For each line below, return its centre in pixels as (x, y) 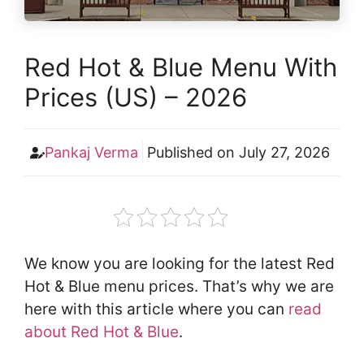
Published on (193, 153)
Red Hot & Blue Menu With (181, 67)
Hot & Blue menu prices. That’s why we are (179, 287)
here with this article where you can (156, 310)
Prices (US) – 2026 (136, 97)
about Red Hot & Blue (102, 332)
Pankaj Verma (91, 153)
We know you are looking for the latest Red (180, 264)
